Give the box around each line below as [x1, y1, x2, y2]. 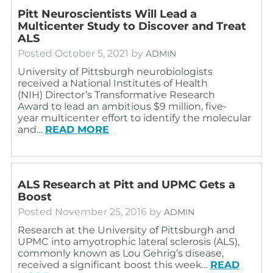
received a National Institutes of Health [17, 77, 208, 89]
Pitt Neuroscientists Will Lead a [17, 7, 197, 21]
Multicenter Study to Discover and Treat [17, 19, 246, 33]
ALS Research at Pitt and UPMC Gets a [17, 177, 235, 191]
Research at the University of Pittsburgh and [17, 224, 235, 236]
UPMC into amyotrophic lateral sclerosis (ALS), [17, 235, 239, 247]
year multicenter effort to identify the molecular [17, 112, 251, 124]
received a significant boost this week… [17, 258, 210, 271]
